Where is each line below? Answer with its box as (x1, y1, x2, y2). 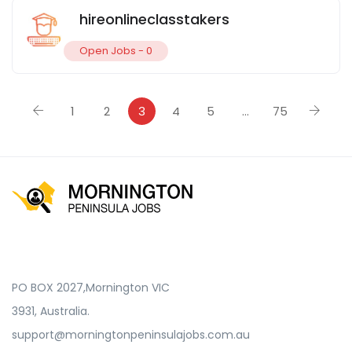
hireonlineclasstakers (79, 9, 229, 29)
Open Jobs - (79, 42, 146, 58)
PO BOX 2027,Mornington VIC (12, 279, 170, 295)
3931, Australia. (12, 302, 90, 319)
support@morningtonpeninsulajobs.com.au (12, 326, 250, 343)
